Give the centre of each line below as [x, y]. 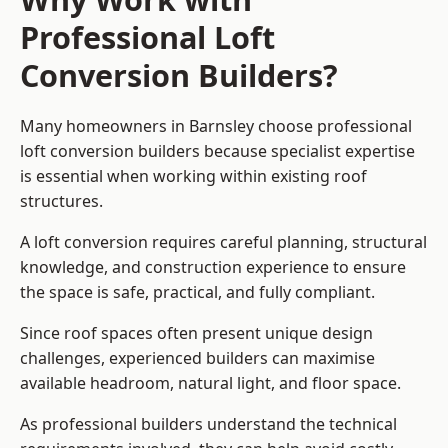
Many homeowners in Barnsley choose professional [216, 126]
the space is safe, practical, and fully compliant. [197, 292]
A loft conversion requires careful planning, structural [223, 242]
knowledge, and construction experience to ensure [213, 267]
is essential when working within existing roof [193, 176]
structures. [61, 201]
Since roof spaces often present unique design [196, 333]
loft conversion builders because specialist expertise [217, 151]
